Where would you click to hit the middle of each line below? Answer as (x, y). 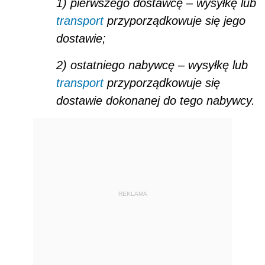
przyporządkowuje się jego (174, 21)
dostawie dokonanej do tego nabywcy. (156, 101)
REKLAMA (132, 193)
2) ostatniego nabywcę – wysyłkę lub (152, 65)
